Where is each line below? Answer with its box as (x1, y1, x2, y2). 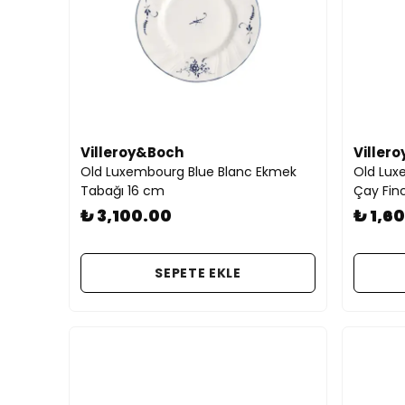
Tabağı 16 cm (80, 182, 165, 200)
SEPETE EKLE (155, 263, 241, 282)
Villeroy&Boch (80, 143, 184, 162)
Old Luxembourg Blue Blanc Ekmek (80, 163, 297, 181)
